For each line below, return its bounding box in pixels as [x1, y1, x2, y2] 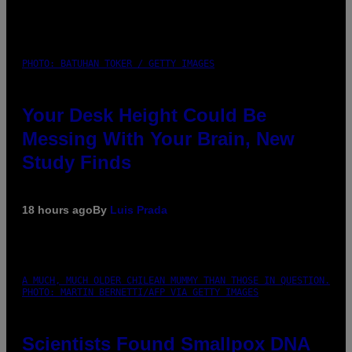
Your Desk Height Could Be [22, 104, 266, 126]
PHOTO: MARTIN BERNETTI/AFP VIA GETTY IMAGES [22, 286, 258, 298]
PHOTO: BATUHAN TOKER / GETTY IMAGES [22, 57, 214, 69]
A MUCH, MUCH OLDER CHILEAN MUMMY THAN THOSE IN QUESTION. [22, 274, 330, 286]
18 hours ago [22, 203, 93, 216]
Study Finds [22, 151, 131, 173]
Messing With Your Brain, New [22, 127, 295, 149]
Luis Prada [110, 203, 167, 216]
